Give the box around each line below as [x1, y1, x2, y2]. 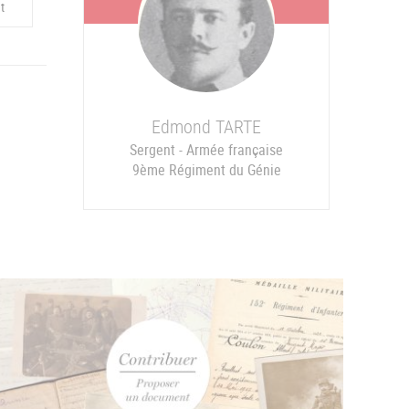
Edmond [152, 114, 215, 140]
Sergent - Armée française [130, 140, 283, 161]
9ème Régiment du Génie [131, 160, 281, 181]
